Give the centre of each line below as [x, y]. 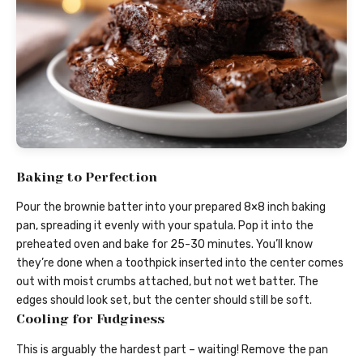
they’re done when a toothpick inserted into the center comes [180, 263]
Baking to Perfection [87, 177]
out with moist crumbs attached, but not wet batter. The [167, 282]
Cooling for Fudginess [90, 319]
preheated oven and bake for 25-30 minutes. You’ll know [164, 245]
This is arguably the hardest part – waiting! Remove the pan [172, 349]
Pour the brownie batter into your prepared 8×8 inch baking [171, 207]
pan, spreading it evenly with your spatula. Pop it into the [165, 226]
